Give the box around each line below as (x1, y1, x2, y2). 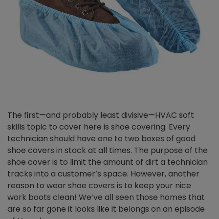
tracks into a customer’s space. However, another (7, 168, 199, 180)
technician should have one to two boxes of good (7, 133, 196, 145)
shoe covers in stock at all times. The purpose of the (7, 145, 208, 156)
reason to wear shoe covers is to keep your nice (7, 180, 191, 192)
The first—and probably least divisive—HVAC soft (7, 109, 194, 121)
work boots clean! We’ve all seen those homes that (7, 192, 205, 203)
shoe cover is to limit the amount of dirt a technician (7, 156, 208, 168)
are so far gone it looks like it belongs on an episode (7, 203, 205, 215)
